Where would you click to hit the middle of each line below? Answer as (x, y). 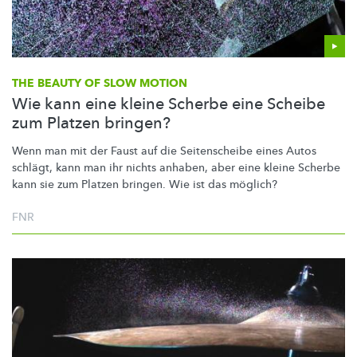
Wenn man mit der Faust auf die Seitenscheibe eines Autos (164, 151)
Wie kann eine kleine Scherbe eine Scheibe (169, 104)
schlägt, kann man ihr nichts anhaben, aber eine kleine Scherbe (176, 167)
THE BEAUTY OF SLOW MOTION (100, 83)
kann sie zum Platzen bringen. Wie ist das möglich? (145, 184)
